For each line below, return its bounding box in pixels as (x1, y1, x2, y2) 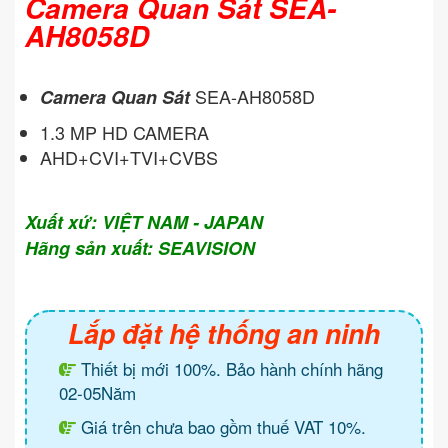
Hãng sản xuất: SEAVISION (25, 235, 255, 262)
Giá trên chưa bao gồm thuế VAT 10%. (76, 414, 366, 440)
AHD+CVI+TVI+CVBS (40, 144, 218, 171)
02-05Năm (59, 380, 136, 406)
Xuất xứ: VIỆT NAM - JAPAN (25, 209, 263, 236)
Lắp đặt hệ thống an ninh (68, 314, 380, 353)
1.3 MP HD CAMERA (40, 119, 214, 146)
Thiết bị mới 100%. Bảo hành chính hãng (76, 356, 383, 382)
